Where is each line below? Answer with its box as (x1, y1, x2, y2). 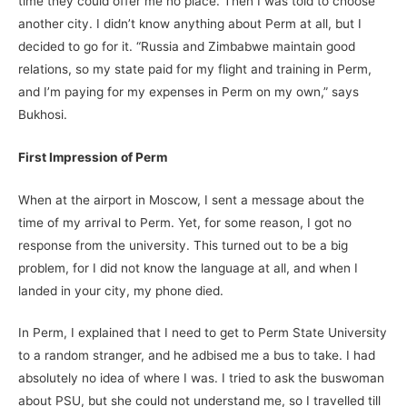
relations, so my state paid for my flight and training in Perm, (18, 61, 372, 76)
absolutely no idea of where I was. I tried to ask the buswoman (18, 371, 384, 386)
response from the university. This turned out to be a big (18, 237, 348, 253)
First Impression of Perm (18, 149, 167, 164)
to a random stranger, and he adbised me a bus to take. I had (18, 348, 375, 363)
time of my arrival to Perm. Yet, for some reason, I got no (18, 214, 352, 230)
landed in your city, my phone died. (18, 283, 223, 298)
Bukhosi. (18, 106, 67, 122)
